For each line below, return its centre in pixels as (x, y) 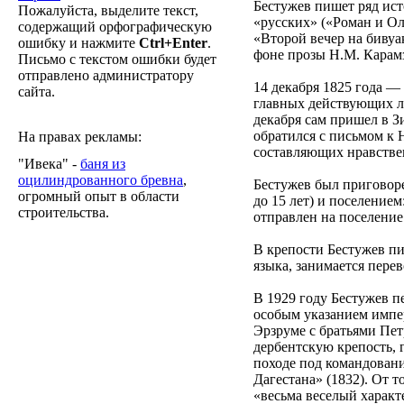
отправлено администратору (106, 75)
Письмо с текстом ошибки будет (117, 59)
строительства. (64, 212)
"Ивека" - (49, 164)
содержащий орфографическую (115, 27)
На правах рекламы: (80, 137)
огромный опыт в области (99, 196)
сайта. (37, 92)
